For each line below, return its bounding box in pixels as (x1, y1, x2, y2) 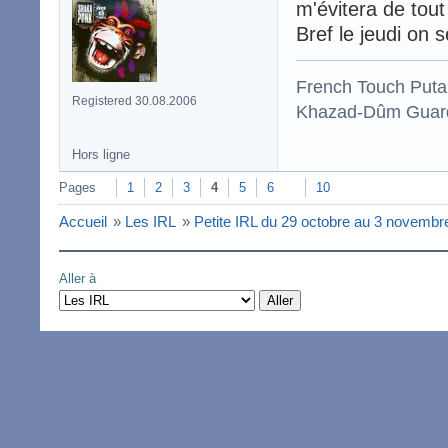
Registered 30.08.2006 (72, 93, 197, 108)
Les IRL (125, 212, 176, 230)
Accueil (59, 212, 107, 230)
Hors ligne (72, 146, 130, 162)
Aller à (59, 270, 96, 286)
